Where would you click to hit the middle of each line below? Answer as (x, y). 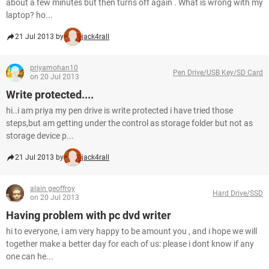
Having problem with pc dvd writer (89, 215)
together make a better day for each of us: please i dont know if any (130, 244)
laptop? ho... (29, 15)
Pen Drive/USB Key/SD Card (218, 72)
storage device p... (40, 136)
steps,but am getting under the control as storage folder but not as (129, 123)
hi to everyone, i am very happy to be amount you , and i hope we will (131, 231)
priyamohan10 (54, 68)
